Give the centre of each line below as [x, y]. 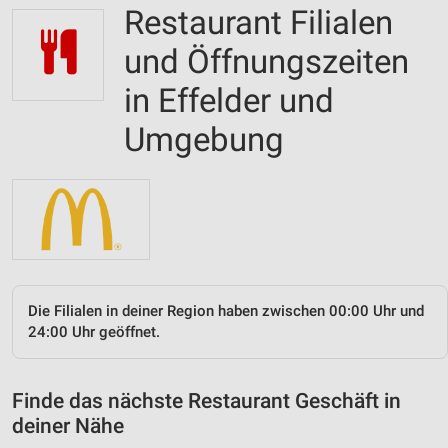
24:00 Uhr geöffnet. [94, 331]
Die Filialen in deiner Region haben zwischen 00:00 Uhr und [226, 310]
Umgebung [204, 139]
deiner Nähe [68, 425]
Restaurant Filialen [258, 22]
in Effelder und [229, 100]
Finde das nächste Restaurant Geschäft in [206, 400]
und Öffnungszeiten [266, 61]
